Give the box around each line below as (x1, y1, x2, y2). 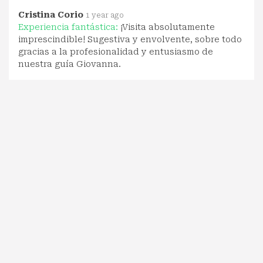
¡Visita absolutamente (120, 22, 215, 32)
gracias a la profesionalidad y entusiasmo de (18, 46, 213, 56)
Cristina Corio (18, 9, 83, 19)
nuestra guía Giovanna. (18, 59, 121, 69)
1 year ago (86, 11, 124, 19)
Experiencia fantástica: (18, 22, 120, 32)
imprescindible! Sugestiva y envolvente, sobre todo (18, 34, 242, 44)
